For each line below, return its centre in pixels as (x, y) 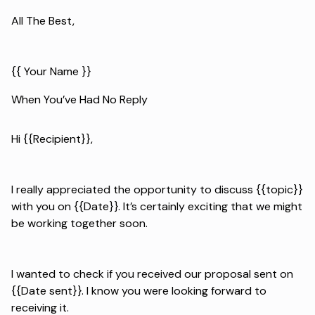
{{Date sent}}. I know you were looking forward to (139, 290)
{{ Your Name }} (51, 71)
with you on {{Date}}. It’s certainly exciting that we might (157, 206)
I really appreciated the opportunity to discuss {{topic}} (157, 189)
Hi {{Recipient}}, (52, 139)
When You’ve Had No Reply (79, 99)
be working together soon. (79, 223)
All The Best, (43, 20)
